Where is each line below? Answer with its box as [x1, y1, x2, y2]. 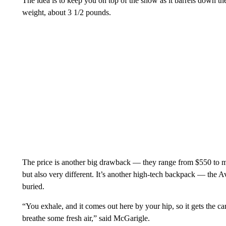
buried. [22, 182, 44, 191]
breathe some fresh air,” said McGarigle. [22, 213, 150, 222]
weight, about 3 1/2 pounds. [22, 8, 111, 17]
